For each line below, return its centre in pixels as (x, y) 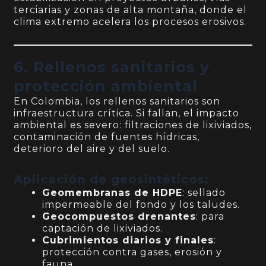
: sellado (204, 193)
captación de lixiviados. (103, 229)
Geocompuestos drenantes (119, 217)
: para (210, 217)
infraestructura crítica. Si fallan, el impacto (127, 113)
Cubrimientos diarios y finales (128, 240)
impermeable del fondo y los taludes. (141, 205)
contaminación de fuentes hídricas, (107, 137)
